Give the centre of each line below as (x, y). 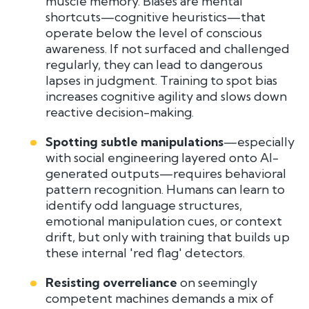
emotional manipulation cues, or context (164, 221)
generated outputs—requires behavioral (166, 173)
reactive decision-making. (120, 112)
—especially (259, 141)
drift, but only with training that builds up (168, 237)
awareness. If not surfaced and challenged (168, 48)
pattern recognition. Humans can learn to (166, 189)
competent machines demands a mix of (160, 298)
